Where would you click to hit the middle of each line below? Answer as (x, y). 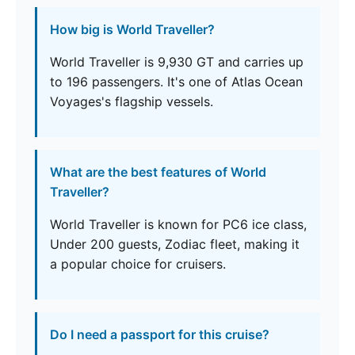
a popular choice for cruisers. (138, 264)
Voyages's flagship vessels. (132, 102)
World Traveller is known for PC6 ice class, (178, 225)
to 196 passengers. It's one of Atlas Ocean (176, 82)
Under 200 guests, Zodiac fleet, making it (175, 244)
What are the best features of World (158, 172)
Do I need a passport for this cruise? (160, 335)
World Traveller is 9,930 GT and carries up (177, 62)
